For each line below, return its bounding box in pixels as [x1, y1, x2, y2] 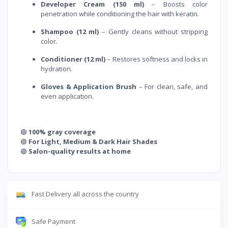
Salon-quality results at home [28, 147, 131, 156]
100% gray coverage [28, 127, 96, 137]
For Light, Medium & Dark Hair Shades [28, 137, 157, 147]
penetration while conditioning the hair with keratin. [41, 9, 199, 19]
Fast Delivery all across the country [32, 189, 139, 199]
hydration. [41, 64, 72, 74]
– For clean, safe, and [136, 82, 208, 92]
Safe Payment [32, 216, 75, 226]
